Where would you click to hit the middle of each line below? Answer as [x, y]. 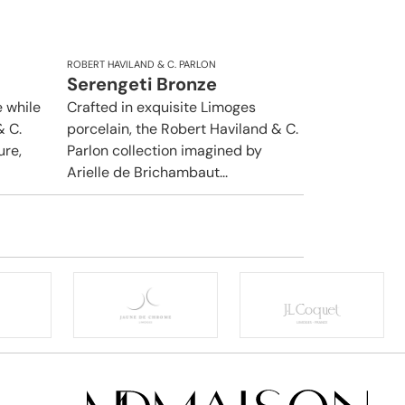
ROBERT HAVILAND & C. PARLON [141, 65]
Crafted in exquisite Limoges [161, 108]
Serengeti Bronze [142, 85]
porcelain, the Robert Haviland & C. [183, 129]
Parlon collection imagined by [165, 151]
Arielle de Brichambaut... [147, 173]
